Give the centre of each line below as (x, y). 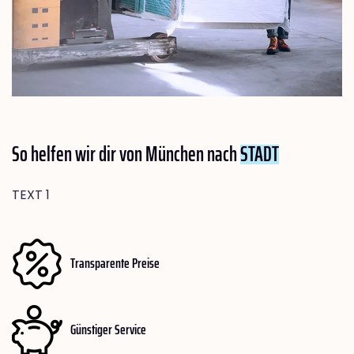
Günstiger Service (108, 330)
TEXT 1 (31, 194)
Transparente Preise (115, 264)
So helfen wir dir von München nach (126, 153)
